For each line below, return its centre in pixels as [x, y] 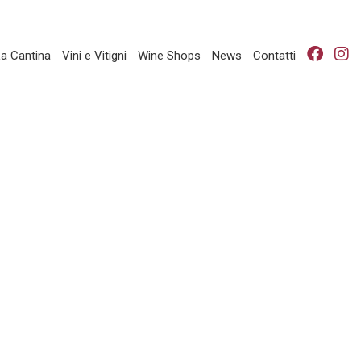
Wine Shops [169, 56]
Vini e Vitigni [94, 56]
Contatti [274, 56]
